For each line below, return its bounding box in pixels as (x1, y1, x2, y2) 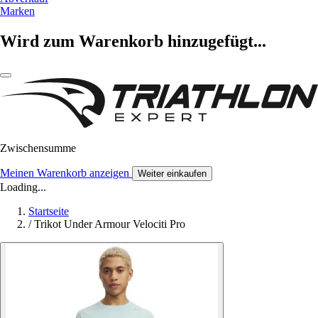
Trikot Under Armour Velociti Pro (34, 217, 185, 230)
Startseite (28, 204, 69, 217)
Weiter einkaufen (138, 168, 207, 179)
